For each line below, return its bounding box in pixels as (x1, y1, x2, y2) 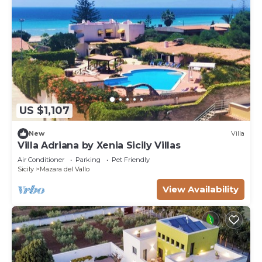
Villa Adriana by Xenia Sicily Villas (18, 139, 181, 151)
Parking (75, 155, 101, 164)
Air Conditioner (18, 155, 64, 164)
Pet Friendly (112, 155, 150, 164)
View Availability (163, 183, 239, 195)
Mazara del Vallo (40, 164, 89, 173)
